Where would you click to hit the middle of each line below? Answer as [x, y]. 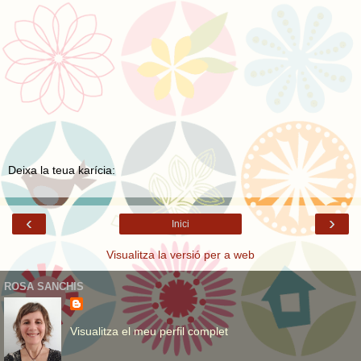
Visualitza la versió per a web [180, 255]
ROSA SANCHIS [44, 286]
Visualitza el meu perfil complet [149, 332]
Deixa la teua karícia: [62, 170]
